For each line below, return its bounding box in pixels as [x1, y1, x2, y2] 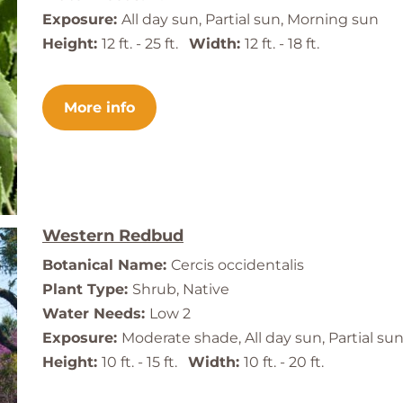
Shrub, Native [132, 281, 229, 299]
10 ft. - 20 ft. [244, 354, 324, 372]
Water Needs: [42, 305, 149, 323]
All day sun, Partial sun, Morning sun [121, 11, 379, 29]
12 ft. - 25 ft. [102, 35, 189, 53]
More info [64, 99, 135, 117]
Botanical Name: [42, 256, 171, 274]
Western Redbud [42, 226, 184, 246]
